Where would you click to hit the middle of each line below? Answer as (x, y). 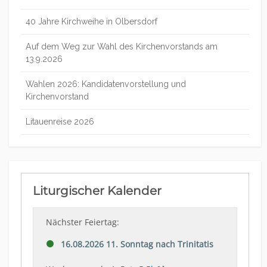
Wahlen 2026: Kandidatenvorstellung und (106, 84)
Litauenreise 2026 (60, 121)
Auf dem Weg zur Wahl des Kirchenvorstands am (122, 46)
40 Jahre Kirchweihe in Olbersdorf (91, 21)
